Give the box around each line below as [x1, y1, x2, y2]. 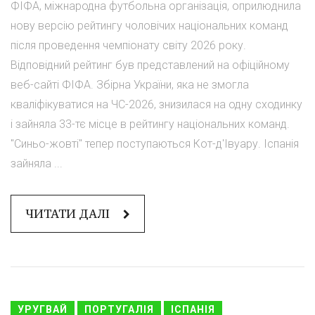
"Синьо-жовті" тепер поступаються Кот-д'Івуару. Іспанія [11, 136, 299, 150]
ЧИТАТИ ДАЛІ [25, 205, 112, 221]
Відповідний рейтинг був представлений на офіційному [11, 58, 290, 72]
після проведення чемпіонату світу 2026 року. [11, 38, 246, 52]
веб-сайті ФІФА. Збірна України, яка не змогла [11, 77, 249, 91]
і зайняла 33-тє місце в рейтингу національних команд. [11, 117, 290, 131]
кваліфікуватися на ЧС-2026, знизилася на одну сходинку [11, 97, 302, 111]
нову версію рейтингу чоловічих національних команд [11, 18, 288, 32]
